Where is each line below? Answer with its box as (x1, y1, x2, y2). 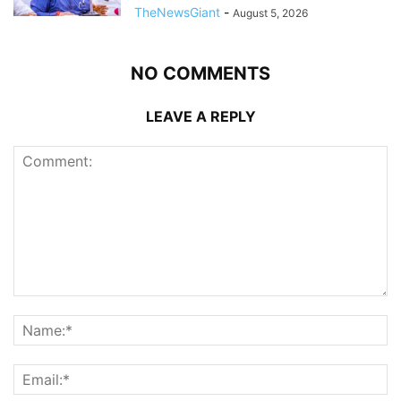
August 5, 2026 (233, 5, 308, 20)
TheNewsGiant (134, 4, 220, 20)
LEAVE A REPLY (145, 107, 256, 125)
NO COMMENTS (131, 62, 270, 84)
